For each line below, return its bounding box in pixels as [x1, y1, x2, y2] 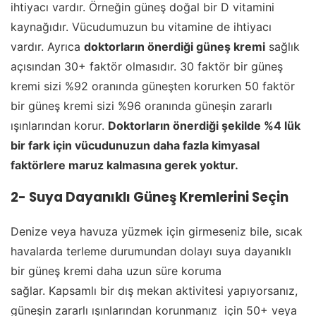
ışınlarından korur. [11, 118, 108, 133]
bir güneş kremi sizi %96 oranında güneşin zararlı [11, 98, 272, 113]
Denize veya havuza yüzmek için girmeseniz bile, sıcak [11, 224, 303, 239]
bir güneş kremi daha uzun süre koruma [11, 264, 221, 279]
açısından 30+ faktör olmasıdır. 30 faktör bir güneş [11, 59, 283, 73]
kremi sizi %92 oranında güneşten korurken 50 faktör [11, 78, 295, 93]
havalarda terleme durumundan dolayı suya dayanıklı [11, 244, 291, 259]
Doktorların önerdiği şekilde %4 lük [108, 118, 300, 133]
